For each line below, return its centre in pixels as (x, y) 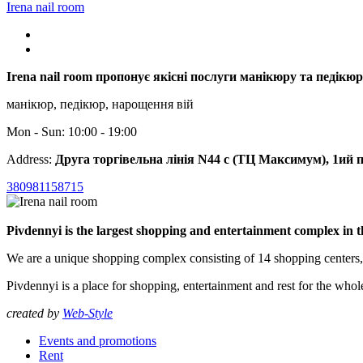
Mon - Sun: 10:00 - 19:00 (72, 131)
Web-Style (88, 313)
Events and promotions (98, 340)
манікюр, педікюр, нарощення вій (100, 104)
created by (34, 313)
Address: (31, 159)
